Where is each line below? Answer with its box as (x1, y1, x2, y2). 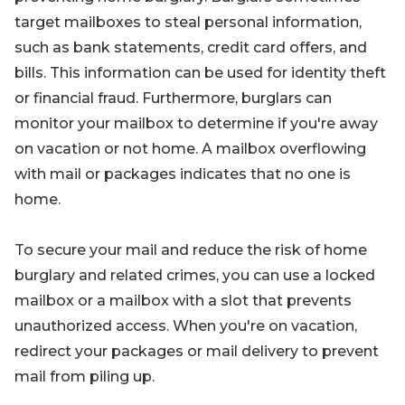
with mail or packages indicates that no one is (14, 165, 351, 183)
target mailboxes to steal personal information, (14, 14, 362, 31)
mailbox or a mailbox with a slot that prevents (14, 292, 352, 309)
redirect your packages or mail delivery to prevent (14, 343, 379, 360)
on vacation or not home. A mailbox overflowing (14, 140, 366, 157)
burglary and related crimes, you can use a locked (14, 267, 375, 284)
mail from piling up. (14, 368, 155, 385)
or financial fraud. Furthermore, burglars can (14, 89, 332, 107)
